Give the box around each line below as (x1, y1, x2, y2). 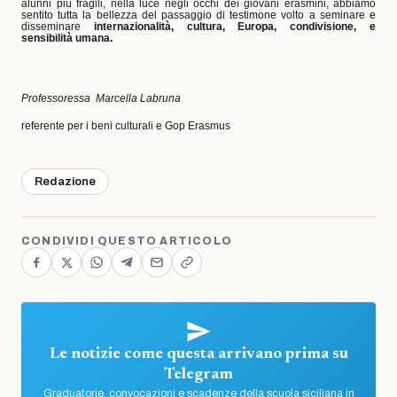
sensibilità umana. (21, 31, 113, 44)
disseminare (21, 19, 94, 33)
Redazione (35, 175, 96, 189)
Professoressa (21, 92, 90, 105)
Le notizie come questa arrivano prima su (49, 346, 348, 363)
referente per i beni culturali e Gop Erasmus (21, 120, 230, 133)
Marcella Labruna (96, 92, 181, 105)
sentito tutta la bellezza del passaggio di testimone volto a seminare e (21, 8, 376, 21)
